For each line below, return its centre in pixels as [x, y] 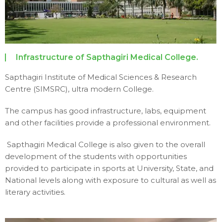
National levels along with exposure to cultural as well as [111, 180]
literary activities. [35, 192]
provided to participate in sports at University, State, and [109, 168]
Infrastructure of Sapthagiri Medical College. [107, 57]
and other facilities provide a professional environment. [108, 122]
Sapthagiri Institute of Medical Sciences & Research [101, 77]
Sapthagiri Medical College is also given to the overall [105, 144]
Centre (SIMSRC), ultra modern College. [80, 89]
